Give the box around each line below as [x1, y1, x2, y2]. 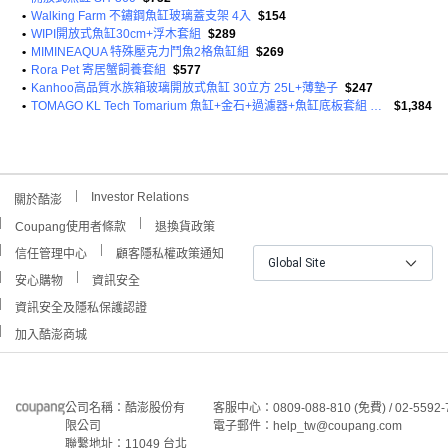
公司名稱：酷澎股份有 [65, 401, 186, 415]
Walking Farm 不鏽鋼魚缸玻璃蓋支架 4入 [31, 9, 251, 23]
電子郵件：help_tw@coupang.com [213, 419, 402, 433]
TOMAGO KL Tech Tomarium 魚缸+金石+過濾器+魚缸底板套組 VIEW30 [370, 99, 382, 113]
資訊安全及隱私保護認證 [15, 301, 147, 315]
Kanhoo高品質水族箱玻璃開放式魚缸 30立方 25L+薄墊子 [31, 81, 338, 95]
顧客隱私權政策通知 [116, 247, 224, 261]
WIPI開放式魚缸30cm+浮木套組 [31, 27, 201, 41]
